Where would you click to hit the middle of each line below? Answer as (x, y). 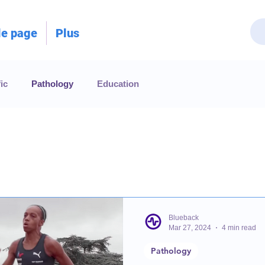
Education (118, 84)
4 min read (239, 227)
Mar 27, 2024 (190, 227)
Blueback (184, 218)
